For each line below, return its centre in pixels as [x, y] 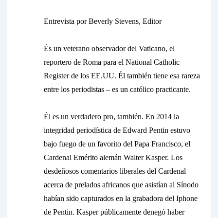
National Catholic [153, 62]
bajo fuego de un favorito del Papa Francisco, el [117, 144]
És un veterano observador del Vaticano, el [109, 48]
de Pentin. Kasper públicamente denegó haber [114, 212]
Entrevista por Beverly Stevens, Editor [103, 21]
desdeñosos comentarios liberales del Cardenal [115, 171]
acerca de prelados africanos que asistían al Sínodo [121, 185]
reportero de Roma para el [85, 62]
